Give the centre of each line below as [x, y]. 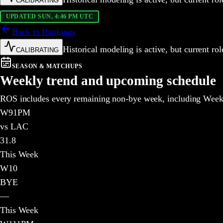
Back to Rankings [44, 32]
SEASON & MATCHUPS [47, 66]
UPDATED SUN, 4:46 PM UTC [50, 16]
